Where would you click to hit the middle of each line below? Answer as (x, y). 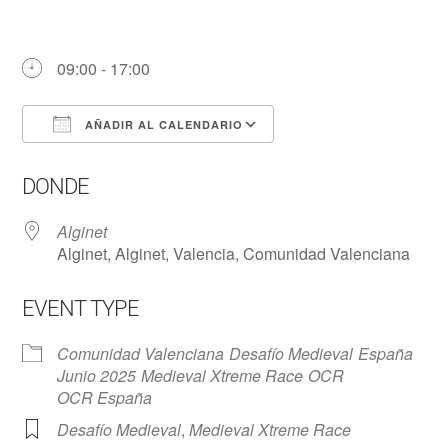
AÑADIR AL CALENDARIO (162, 124)
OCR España (105, 397)
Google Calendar (354, 160)
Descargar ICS (110, 160)
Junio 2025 (97, 375)
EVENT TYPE (81, 308)
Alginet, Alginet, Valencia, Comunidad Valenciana (234, 253)
